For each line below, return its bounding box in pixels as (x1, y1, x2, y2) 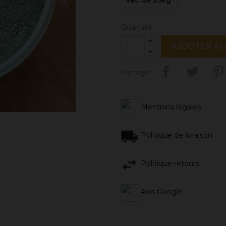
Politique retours (141, 158, 199, 168)
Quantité (121, 22, 152, 32)
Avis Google (141, 187, 183, 196)
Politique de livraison (141, 130, 212, 140)
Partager (121, 68, 152, 77)
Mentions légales (141, 102, 201, 111)
